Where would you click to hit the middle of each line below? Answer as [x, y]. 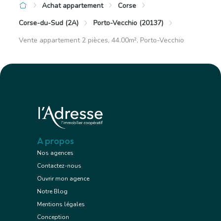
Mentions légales [61, 204]
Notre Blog [52, 192]
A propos [55, 141]
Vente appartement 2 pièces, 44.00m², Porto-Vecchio [101, 40]
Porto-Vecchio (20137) [128, 23]
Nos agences [55, 153]
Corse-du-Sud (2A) [49, 23]
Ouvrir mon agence [63, 179]
